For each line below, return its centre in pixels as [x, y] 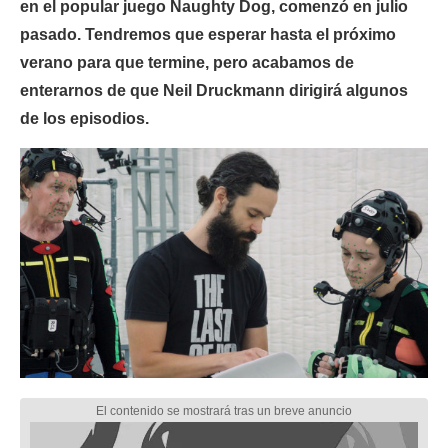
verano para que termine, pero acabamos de [187, 62]
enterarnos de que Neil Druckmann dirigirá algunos [214, 90]
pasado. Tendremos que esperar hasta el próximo [208, 34]
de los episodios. [84, 118]
